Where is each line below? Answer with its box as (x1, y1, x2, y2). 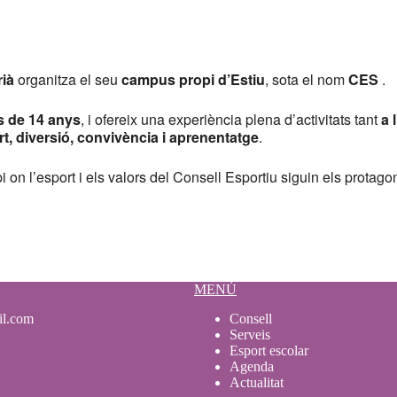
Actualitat (230, 375, 284, 391)
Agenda (230, 359, 274, 375)
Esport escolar (230, 343, 308, 359)
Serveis (230, 327, 270, 343)
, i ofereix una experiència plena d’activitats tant (81, 109, 381, 129)
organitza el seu (14, 69, 121, 90)
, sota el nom (265, 69, 348, 90)
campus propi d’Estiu (121, 69, 265, 90)
